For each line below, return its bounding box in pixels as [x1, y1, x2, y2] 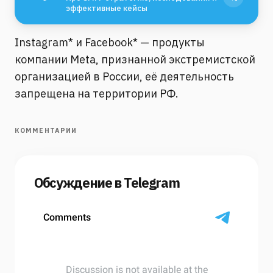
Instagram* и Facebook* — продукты [15, 35, 205, 50]
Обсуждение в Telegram [34, 174, 180, 192]
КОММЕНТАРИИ [15, 126, 77, 135]
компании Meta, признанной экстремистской [15, 52, 255, 67]
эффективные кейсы [66, 3, 147, 14]
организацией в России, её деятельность [15, 69, 234, 84]
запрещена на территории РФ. [15, 87, 179, 101]
